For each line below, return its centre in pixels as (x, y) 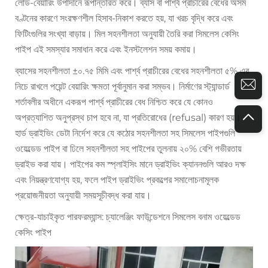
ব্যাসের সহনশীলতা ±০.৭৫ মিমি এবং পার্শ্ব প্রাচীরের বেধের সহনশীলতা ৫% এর (132, 71)
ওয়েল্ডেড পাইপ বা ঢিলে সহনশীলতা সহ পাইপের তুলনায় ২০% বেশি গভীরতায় (128, 148)
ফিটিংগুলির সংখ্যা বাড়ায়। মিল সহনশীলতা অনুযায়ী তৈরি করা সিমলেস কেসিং (127, 33)
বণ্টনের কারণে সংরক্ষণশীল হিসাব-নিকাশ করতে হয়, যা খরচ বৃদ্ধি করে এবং (124, 18)
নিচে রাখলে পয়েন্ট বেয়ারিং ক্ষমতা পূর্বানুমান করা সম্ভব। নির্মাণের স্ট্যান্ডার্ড (122, 86)
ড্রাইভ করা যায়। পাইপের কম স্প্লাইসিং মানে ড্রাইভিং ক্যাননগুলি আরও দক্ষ (130, 164)
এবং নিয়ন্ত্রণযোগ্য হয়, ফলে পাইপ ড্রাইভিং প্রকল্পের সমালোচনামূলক (117, 179)
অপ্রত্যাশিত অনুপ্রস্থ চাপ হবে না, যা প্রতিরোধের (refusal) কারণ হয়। (128, 117)
